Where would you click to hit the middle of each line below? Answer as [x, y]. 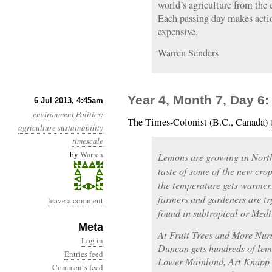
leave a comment [76, 200]
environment [53, 114]
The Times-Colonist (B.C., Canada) [199, 122]
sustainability [80, 127]
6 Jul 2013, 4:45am [69, 100]
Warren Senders [188, 53]
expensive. [178, 32]
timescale [88, 141]
